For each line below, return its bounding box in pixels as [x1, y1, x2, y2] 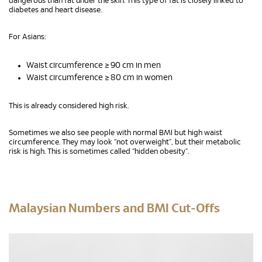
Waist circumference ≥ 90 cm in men [26, 61, 161, 70]
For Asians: [9, 33, 46, 41]
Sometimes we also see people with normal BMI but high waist [9, 129, 222, 137]
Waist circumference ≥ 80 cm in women [26, 74, 173, 82]
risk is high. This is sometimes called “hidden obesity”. [9, 148, 189, 156]
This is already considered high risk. [9, 102, 129, 110]
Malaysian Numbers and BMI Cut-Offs [9, 202, 220, 215]
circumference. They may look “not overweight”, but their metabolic [9, 139, 241, 146]
